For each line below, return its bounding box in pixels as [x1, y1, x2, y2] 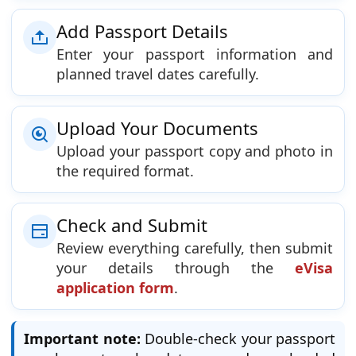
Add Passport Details [56, 19, 228, 44]
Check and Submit [56, 213, 207, 238]
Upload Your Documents [56, 116, 258, 141]
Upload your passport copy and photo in [56, 141, 333, 161]
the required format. [56, 161, 194, 181]
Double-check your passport [140, 329, 335, 349]
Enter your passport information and [56, 44, 333, 64]
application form [56, 278, 174, 298]
